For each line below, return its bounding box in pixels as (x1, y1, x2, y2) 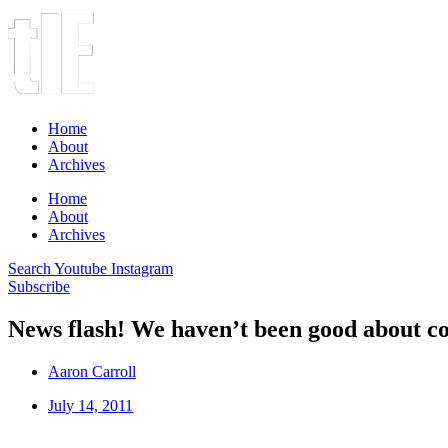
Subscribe (8, 278, 70, 295)
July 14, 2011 (48, 396, 133, 414)
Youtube (54, 260, 107, 277)
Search (8, 260, 51, 277)
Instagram (111, 260, 173, 277)
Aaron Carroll (48, 362, 136, 380)
